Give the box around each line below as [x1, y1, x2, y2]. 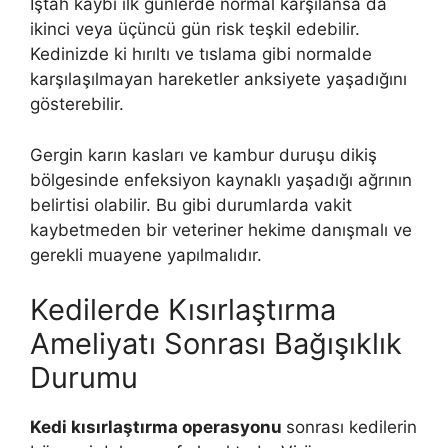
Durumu [30, 360, 138, 396]
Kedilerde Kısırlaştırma [30, 292, 336, 328]
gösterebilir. [30, 94, 124, 115]
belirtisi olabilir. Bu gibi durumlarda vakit [30, 194, 352, 215]
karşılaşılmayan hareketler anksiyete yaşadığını [30, 69, 407, 90]
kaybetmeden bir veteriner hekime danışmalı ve [30, 219, 412, 240]
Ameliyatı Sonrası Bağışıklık [30, 326, 402, 362]
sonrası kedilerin [286, 417, 417, 438]
